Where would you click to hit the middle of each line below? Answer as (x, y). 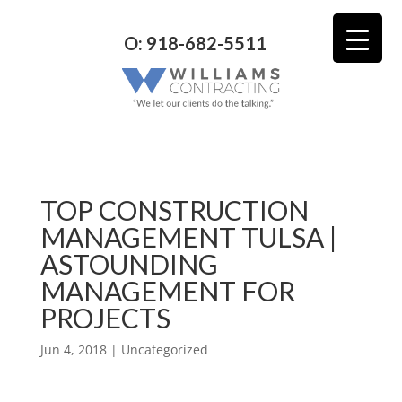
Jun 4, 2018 (73, 349)
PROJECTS (105, 317)
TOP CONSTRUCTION (174, 210)
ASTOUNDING (129, 263)
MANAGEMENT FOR (167, 290)
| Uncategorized (157, 349)
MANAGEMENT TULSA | (188, 236)
